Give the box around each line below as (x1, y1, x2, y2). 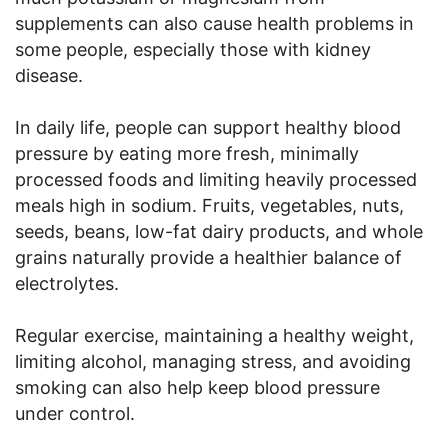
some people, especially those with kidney (15, 38, 371, 60)
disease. (15, 64, 83, 86)
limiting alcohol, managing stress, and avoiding (15, 350, 411, 372)
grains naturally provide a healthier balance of (15, 246, 402, 268)
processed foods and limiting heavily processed (15, 168, 417, 190)
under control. (15, 402, 135, 424)
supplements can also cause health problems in (15, 12, 414, 34)
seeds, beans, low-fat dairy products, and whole (15, 220, 423, 242)
